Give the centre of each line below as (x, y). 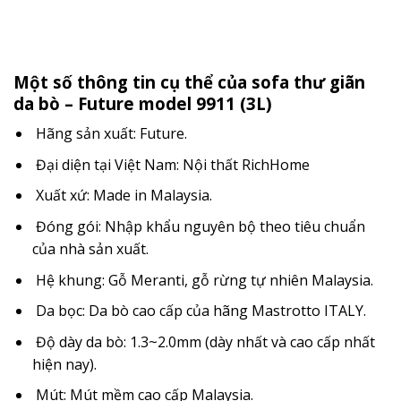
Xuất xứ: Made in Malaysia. (122, 196)
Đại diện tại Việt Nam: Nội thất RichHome (171, 164)
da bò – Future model (105, 103)
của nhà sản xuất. (90, 249)
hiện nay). (64, 364)
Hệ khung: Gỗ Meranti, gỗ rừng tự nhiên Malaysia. (202, 280)
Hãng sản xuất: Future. (109, 134)
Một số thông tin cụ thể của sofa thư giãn (189, 81)
